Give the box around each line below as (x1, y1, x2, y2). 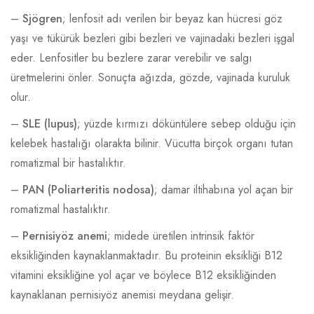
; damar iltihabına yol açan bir (154, 181, 293, 198)
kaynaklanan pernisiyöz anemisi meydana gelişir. (11, 286, 234, 303)
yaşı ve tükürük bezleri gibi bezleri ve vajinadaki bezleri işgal (11, 29, 294, 46)
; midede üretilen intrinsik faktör (107, 227, 254, 244)
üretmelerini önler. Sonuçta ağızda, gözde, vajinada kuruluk (11, 69, 290, 86)
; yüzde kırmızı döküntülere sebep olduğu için (77, 115, 296, 132)
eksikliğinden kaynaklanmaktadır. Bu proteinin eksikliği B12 (11, 247, 282, 264)
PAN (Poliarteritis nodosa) (22, 181, 154, 198)
